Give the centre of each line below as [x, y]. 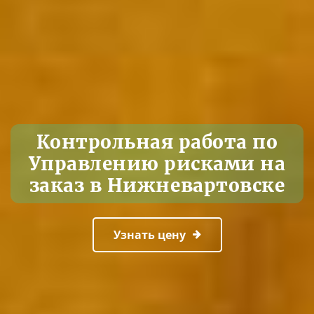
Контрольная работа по [157, 142]
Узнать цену [149, 234]
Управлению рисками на [157, 163]
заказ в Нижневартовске [157, 185]
